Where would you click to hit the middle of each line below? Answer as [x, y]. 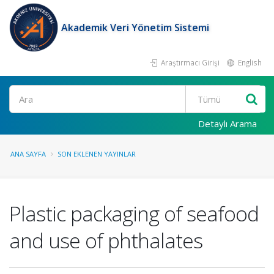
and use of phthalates [106, 240]
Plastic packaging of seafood [134, 213]
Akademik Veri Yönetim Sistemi [135, 28]
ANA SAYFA [28, 154]
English [249, 62]
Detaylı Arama [228, 124]
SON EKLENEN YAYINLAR [97, 154]
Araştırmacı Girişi [189, 62]
